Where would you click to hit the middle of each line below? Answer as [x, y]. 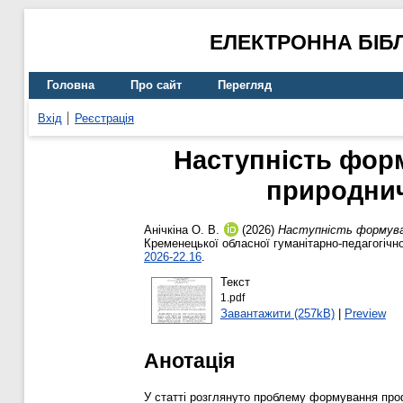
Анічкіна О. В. [182, 230]
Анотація [189, 360]
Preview [365, 313]
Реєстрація [104, 118]
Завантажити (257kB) [277, 313]
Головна [71, 85]
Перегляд [245, 85]
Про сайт [156, 85]
